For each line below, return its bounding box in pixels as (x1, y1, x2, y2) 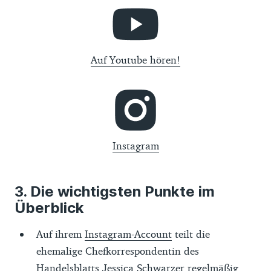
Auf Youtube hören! (91, 53, 180, 66)
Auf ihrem (36, 227, 85, 240)
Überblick (15, 199, 84, 217)
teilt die (172, 227, 210, 240)
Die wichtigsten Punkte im (27, 183, 215, 200)
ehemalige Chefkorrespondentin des (36, 244, 199, 257)
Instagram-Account (85, 227, 172, 240)
